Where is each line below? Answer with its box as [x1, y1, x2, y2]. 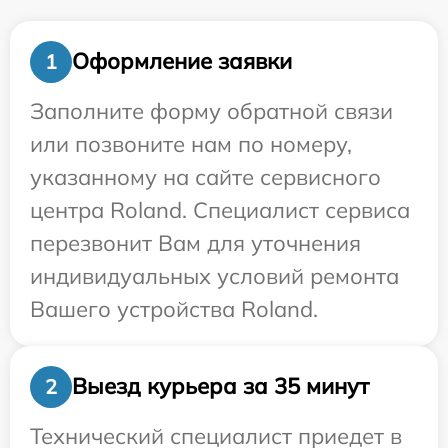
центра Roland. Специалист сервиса [30, 195, 410, 224]
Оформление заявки [72, 47, 292, 76]
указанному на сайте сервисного [30, 162, 381, 191]
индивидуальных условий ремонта [30, 261, 399, 290]
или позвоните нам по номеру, [30, 129, 352, 158]
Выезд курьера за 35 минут [72, 372, 369, 401]
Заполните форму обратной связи [30, 96, 393, 125]
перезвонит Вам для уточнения [30, 228, 361, 257]
